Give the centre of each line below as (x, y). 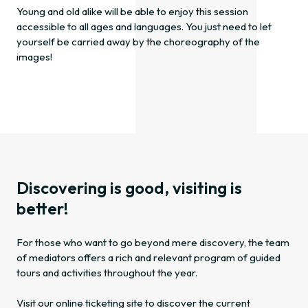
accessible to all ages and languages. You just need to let (144, 27)
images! (34, 57)
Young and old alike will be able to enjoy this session (132, 12)
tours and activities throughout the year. (107, 273)
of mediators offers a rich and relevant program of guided (148, 258)
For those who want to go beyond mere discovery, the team (153, 243)
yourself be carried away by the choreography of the (138, 42)
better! (42, 209)
